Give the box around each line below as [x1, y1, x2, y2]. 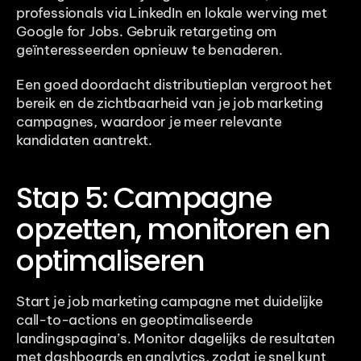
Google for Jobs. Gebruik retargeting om [16, 22, 277, 40]
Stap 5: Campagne [16, 176, 272, 218]
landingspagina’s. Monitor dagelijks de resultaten [16, 329, 336, 347]
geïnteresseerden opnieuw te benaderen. [16, 40, 283, 59]
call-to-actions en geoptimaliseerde [16, 310, 253, 329]
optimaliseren [16, 239, 205, 281]
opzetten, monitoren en [16, 208, 330, 250]
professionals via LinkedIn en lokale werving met [16, 3, 327, 22]
